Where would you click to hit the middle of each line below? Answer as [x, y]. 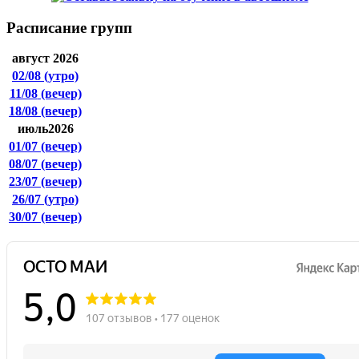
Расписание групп [69, 27]
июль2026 [45, 128]
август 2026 [45, 58]
